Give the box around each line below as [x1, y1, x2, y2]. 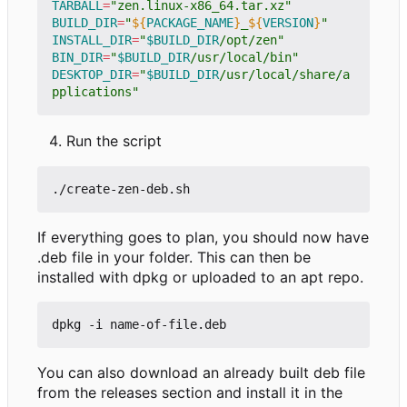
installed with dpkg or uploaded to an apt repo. [37, 268, 363, 287]
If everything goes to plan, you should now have [37, 228, 369, 247]
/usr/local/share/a [219, 67, 350, 83]
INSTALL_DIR [52, 33, 132, 48]
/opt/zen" [219, 33, 284, 48]
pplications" [52, 84, 139, 100]
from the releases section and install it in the [37, 383, 342, 402]
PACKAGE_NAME [146, 15, 233, 31]
